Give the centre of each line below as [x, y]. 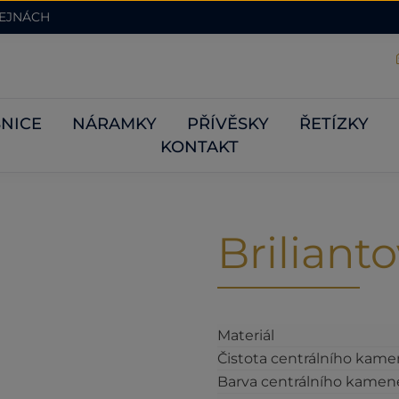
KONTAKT [199, 147]
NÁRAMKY [114, 123]
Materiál [246, 335]
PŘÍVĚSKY [228, 123]
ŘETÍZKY [334, 123]
